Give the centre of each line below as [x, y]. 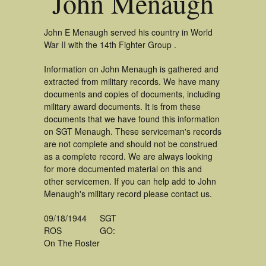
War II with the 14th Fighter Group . [110, 45]
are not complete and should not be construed [131, 144]
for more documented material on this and [123, 169]
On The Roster [72, 243]
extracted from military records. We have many [132, 81]
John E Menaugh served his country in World [128, 32]
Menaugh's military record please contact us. [128, 194]
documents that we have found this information [132, 119]
